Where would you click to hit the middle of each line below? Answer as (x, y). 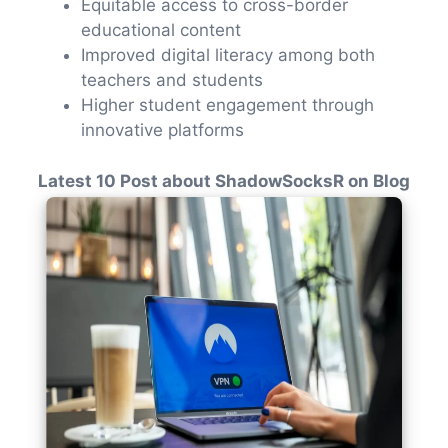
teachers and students (172, 80)
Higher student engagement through (227, 105)
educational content (161, 30)
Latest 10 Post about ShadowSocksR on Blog (224, 180)
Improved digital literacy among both (228, 55)
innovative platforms (162, 130)
